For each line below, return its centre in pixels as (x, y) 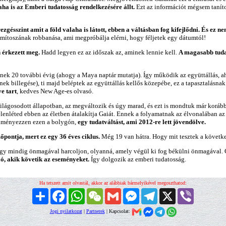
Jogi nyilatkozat (66, 211)
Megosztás (59, 192)
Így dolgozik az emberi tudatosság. (138, 159)
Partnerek (95, 211)
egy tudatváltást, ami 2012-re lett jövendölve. (142, 122)
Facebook (76, 192)
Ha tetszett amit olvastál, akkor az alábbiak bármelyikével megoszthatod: (113, 183)
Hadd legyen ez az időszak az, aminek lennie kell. (109, 52)
